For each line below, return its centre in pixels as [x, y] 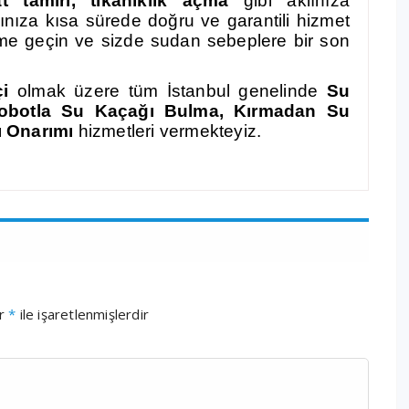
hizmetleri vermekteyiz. [168, 131]
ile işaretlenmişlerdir [83, 315]
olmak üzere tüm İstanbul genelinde [172, 91]
